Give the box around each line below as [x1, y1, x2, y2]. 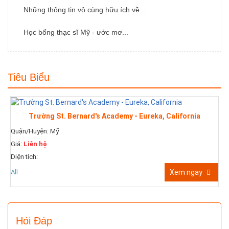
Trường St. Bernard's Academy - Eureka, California [29, 112, 200, 121]
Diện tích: [11, 153, 38, 161]
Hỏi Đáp [16, 215, 52, 227]
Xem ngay [170, 168, 204, 177]
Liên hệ [24, 140, 47, 148]
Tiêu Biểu [8, 72, 50, 83]
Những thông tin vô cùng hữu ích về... [24, 6, 146, 14]
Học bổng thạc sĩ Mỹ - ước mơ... [24, 28, 128, 37]
